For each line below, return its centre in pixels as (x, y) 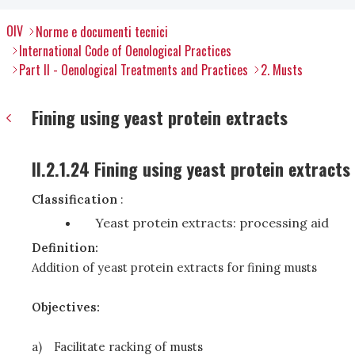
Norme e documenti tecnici (102, 32)
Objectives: (66, 307)
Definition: (65, 248)
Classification (74, 199)
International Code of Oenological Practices (125, 51)
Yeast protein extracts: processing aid (212, 223)
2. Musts (282, 70)
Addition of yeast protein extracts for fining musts (174, 267)
